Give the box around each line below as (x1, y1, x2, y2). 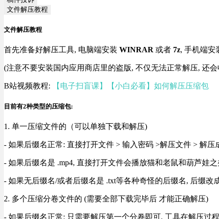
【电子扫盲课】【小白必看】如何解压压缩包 (52, 82, 209, 90)
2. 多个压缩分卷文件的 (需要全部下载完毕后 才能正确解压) (4, 195, 208, 203)
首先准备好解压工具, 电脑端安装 (4, 45, 119, 54)
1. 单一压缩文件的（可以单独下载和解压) (4, 122, 147, 131)
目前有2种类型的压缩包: (4, 103, 73, 110)
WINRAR (119, 45, 153, 54)
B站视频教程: (4, 82, 52, 90)
